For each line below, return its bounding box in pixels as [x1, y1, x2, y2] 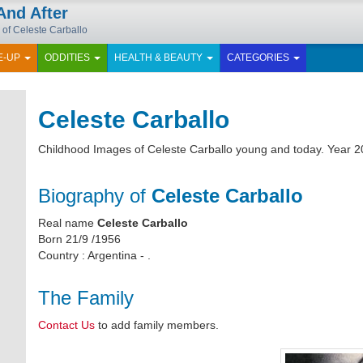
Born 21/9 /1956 [38, 233, 122, 246]
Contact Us [38, 318, 96, 331]
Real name [38, 216, 98, 229]
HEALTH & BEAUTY [114, 52, 205, 63]
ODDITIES [45, 52, 92, 63]
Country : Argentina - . [38, 249, 152, 262]
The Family [38, 287, 135, 309]
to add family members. [95, 318, 220, 331]
